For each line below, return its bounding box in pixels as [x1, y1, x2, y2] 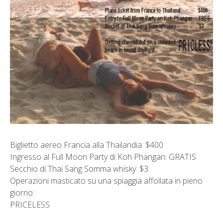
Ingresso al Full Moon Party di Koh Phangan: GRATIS [10, 151, 196, 163]
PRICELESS [10, 199, 50, 211]
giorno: [10, 187, 34, 199]
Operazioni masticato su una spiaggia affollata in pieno [10, 175, 203, 187]
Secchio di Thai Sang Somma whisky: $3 [10, 163, 148, 175]
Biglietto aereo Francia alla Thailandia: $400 [10, 139, 163, 151]
